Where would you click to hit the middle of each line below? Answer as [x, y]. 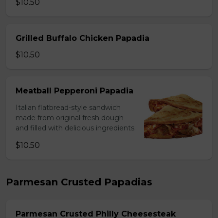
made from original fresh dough [70, 118]
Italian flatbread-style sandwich [68, 108]
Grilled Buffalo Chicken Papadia [82, 38]
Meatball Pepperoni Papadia [74, 91]
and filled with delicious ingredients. [76, 128]
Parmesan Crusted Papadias [79, 182]
